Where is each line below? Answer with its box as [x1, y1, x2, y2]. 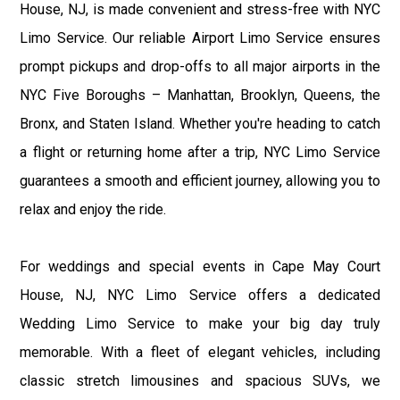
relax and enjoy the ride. [20, 201, 167, 219]
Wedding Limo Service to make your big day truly [20, 315, 380, 333]
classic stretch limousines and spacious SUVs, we [20, 372, 380, 390]
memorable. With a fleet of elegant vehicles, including [20, 344, 380, 362]
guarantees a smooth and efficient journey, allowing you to [20, 172, 380, 190]
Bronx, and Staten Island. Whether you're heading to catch [20, 115, 380, 133]
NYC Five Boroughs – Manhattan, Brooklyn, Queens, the [20, 87, 380, 104]
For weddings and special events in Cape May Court [20, 258, 380, 276]
